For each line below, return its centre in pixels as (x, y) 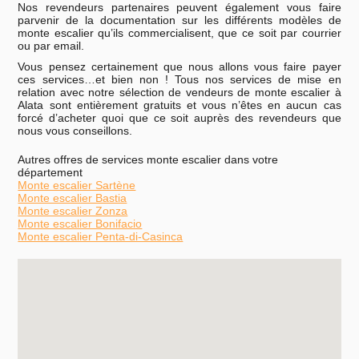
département (50, 173)
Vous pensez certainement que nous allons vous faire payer (179, 67)
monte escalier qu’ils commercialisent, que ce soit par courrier (179, 33)
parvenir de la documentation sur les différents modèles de (179, 20)
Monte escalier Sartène (77, 186)
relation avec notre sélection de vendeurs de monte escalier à (179, 93)
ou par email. (51, 46)
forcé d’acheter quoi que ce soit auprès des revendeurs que (179, 118)
